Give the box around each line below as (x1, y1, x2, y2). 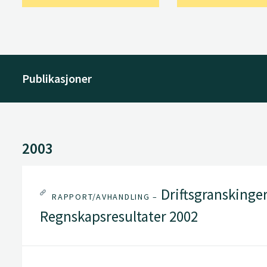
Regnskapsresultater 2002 (40, 207, 198, 226)
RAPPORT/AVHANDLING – (52, 191, 158, 202)
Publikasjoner (22, 70, 92, 86)
